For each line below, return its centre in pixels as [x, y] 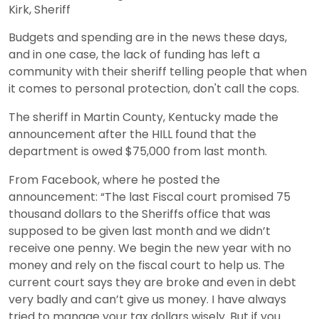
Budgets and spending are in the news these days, [148, 37]
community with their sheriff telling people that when [158, 71]
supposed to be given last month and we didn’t [140, 231]
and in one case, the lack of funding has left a [134, 54]
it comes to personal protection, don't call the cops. [154, 88]
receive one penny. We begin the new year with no [150, 248]
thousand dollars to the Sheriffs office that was [140, 214]
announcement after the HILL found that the [132, 134]
